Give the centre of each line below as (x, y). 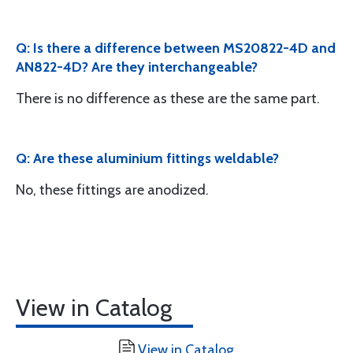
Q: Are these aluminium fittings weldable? (147, 158)
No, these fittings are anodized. (112, 190)
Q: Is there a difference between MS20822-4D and (176, 48)
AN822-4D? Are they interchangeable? (137, 67)
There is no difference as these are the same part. (168, 98)
